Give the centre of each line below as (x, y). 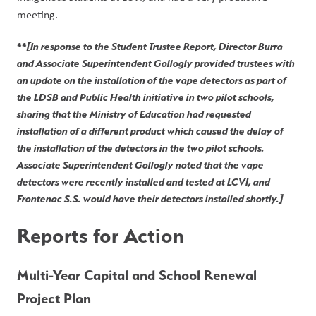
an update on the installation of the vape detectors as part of (152, 80)
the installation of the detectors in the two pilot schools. (141, 148)
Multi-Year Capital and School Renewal (137, 275)
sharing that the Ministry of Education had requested (134, 114)
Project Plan (54, 298)
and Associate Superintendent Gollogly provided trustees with (156, 63)
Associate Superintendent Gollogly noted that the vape (140, 165)
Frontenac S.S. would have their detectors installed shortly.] (150, 199)
